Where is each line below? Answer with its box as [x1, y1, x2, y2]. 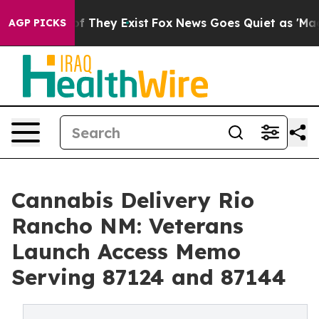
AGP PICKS [9, 16, 66, 29]
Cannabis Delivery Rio [11, 187, 254, 214]
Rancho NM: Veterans [11, 212, 244, 239]
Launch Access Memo [11, 238, 241, 265]
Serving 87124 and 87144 [11, 263, 286, 291]
